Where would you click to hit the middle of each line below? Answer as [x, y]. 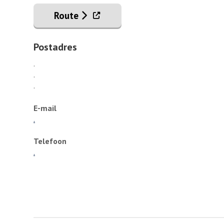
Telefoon [50, 141]
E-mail [45, 108]
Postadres [55, 47]
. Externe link [116, 15]
